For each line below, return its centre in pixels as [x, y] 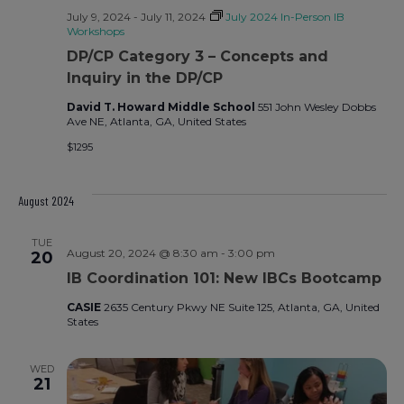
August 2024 [46, 200]
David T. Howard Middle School [162, 106]
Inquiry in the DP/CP [144, 78]
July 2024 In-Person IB [285, 16]
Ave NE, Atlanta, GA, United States [156, 121]
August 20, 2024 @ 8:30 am [142, 252]
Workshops [95, 31]
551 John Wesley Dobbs [317, 106]
